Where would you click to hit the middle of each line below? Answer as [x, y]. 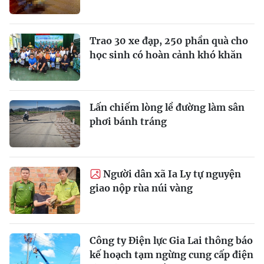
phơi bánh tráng [128, 121]
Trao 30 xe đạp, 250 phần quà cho [169, 40]
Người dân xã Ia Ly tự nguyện [172, 174]
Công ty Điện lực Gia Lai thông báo [171, 240]
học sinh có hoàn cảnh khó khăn [166, 55]
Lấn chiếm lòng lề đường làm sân [167, 107]
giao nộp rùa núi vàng [141, 188]
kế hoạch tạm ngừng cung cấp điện [171, 254]
